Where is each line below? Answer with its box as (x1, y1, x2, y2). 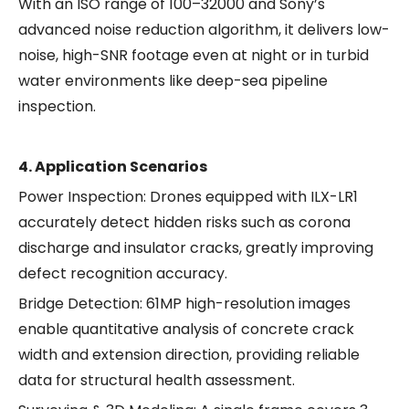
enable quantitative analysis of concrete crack (18, 319, 354, 341)
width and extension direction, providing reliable (18, 344, 360, 366)
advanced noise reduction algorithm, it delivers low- (18, 19, 390, 41)
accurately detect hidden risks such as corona (18, 212, 351, 234)
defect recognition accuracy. (18, 263, 227, 285)
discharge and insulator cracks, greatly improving (18, 237, 373, 259)
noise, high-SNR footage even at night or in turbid (18, 45, 369, 67)
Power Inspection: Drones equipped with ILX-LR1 (18, 186, 358, 208)
